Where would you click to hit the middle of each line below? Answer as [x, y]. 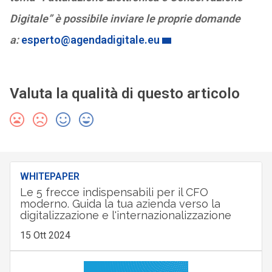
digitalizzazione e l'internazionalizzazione [125, 215]
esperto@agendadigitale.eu [90, 40]
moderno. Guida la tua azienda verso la [120, 204]
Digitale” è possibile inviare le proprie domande [125, 19]
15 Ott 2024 [45, 235]
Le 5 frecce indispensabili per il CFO [114, 192]
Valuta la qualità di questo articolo [124, 93]
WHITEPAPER [49, 176]
